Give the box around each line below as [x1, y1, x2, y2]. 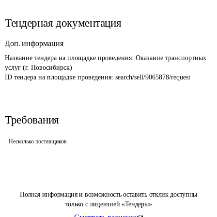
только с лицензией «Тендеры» [65, 201, 152, 208]
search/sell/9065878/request [115, 74, 190, 81]
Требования [5, 114, 59, 126]
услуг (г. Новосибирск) [5, 64, 72, 71]
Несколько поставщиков [9, 138, 67, 145]
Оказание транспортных [136, 54, 208, 62]
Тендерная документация [5, 17, 122, 29]
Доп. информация [5, 39, 63, 47]
